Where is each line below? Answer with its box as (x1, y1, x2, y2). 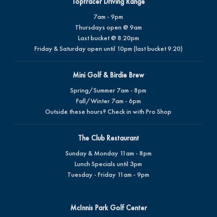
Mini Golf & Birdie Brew (73, 70, 144, 80)
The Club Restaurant (77, 133, 139, 143)
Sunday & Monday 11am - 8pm (65, 148, 152, 157)
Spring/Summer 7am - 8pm (70, 85, 146, 94)
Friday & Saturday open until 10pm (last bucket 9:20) (34, 44, 183, 53)
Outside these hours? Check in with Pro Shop (45, 107, 171, 116)
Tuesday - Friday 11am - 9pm (67, 170, 149, 179)
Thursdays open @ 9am (75, 22, 142, 31)
